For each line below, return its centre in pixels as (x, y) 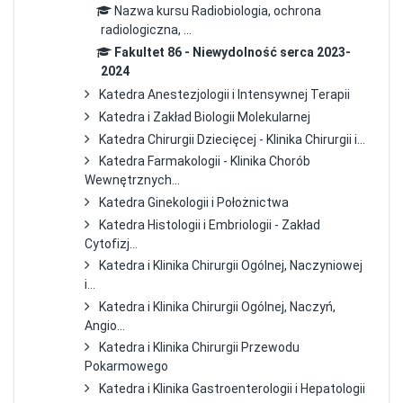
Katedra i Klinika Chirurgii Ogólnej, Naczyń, (218, 306)
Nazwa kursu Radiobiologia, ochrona (217, 11)
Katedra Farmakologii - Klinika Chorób (205, 161)
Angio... (105, 325)
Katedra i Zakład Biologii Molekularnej (205, 117)
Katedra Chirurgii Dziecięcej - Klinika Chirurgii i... (233, 139)
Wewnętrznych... (133, 180)
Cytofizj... (112, 243)
